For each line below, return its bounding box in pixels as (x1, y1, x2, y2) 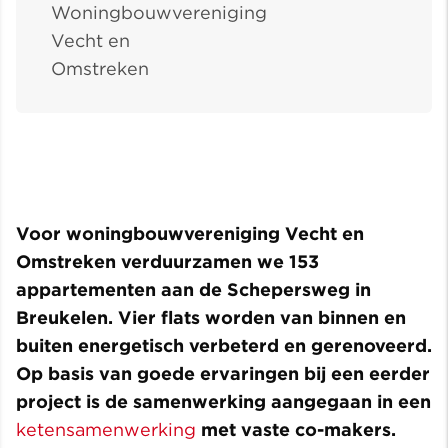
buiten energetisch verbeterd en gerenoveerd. (16, 334, 432, 356)
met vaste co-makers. (196, 418, 396, 440)
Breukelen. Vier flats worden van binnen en (16, 306, 406, 328)
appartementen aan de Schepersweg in (16, 278, 371, 300)
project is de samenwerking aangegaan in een (16, 390, 431, 412)
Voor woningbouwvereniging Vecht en (16, 222, 364, 244)
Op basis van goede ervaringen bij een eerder (16, 362, 430, 384)
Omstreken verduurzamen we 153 (16, 250, 319, 272)
